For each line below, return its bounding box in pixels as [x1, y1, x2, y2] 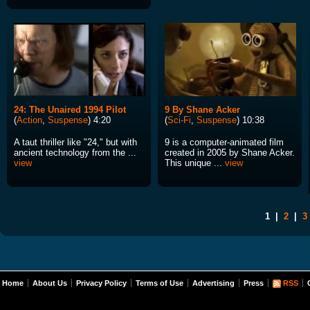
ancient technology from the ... [14, 147, 136, 158]
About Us [33, 279, 67, 288]
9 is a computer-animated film [165, 137, 284, 148]
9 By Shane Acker [165, 104, 240, 116]
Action [17, 115, 42, 126]
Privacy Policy [76, 279, 127, 288]
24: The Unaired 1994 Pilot [14, 104, 126, 116]
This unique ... [165, 158, 225, 169]
